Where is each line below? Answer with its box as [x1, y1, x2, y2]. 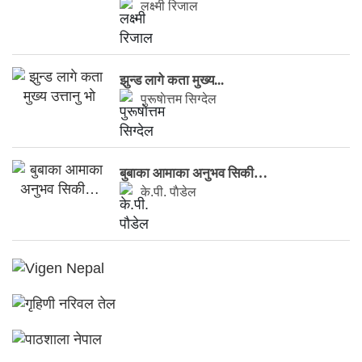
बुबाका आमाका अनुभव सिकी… [120, 166, 268, 182]
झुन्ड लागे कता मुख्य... [120, 73, 225, 89]
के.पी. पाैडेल [141, 185, 197, 200]
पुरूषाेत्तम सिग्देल [141, 92, 217, 107]
